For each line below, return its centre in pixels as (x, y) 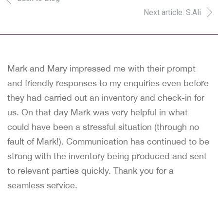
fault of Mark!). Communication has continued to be (108, 141)
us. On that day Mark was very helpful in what (98, 112)
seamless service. (42, 185)
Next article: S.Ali (172, 12)
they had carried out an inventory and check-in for (106, 98)
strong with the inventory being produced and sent (107, 156)
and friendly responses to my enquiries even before (108, 83)
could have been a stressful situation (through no (103, 127)
